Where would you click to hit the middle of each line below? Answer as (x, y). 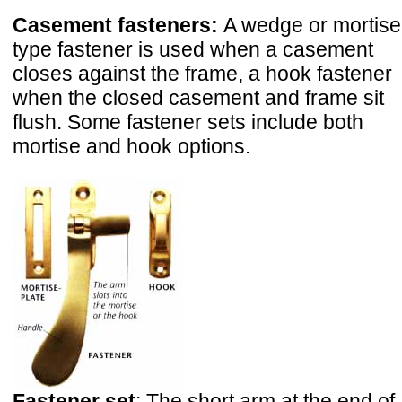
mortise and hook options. (131, 147)
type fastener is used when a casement (193, 50)
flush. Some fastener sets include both (188, 122)
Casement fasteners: (118, 26)
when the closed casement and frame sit (198, 98)
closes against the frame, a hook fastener (202, 74)
